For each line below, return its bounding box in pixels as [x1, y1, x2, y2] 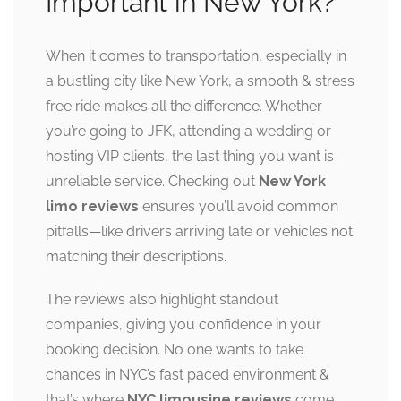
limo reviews [46, 198, 139, 216]
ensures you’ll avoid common [139, 198, 338, 216]
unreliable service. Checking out [46, 173, 259, 191]
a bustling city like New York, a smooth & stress [46, 73, 354, 90]
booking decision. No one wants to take [46, 341, 303, 359]
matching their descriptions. [46, 248, 226, 266]
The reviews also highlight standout [46, 291, 278, 309]
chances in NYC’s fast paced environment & [46, 366, 329, 384]
